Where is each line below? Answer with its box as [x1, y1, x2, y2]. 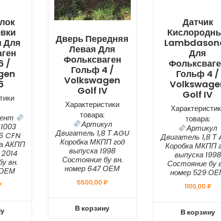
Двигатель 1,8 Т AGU [55, 127, 129, 138]
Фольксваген [63, 53, 121, 66]
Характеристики [65, 99, 120, 110]
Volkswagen [64, 74, 121, 86]
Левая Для [69, 42, 116, 55]
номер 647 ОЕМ [65, 163, 120, 174]
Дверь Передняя [56, 32, 129, 45]
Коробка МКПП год [60, 136, 125, 147]
